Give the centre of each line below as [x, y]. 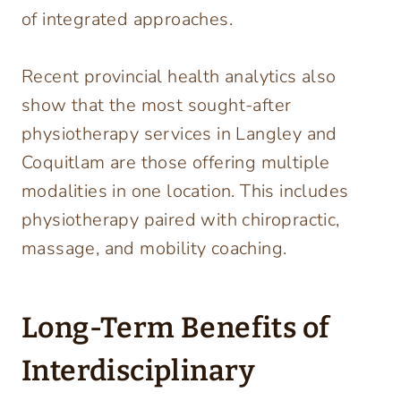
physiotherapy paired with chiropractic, [181, 220]
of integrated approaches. [127, 20]
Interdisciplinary [139, 371]
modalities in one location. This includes [185, 192]
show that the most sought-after [157, 106]
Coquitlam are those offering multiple [176, 163]
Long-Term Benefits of [176, 328]
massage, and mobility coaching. [154, 249]
